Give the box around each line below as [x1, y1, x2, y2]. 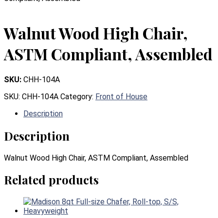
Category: [60, 91, 95, 101]
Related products [4, 172, 99, 188]
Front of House [95, 91, 147, 101]
